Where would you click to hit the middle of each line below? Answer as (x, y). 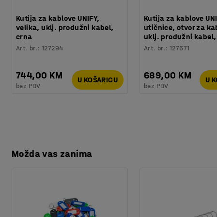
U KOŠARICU (98, 80)
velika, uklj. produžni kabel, (65, 27)
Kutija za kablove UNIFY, (58, 18)
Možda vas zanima (52, 154)
